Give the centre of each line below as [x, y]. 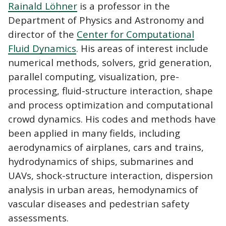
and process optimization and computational [110, 104]
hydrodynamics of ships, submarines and [101, 161]
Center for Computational [135, 34]
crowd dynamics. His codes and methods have [112, 119]
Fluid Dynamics [42, 48]
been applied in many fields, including [94, 133]
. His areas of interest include [142, 48]
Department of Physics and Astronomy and [106, 20]
